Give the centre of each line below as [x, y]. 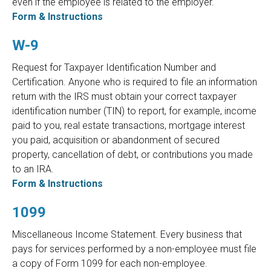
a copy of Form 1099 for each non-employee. [110, 264]
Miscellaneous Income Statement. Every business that [127, 235]
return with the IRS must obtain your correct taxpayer [124, 97]
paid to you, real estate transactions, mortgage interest [129, 126]
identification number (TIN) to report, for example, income [134, 111]
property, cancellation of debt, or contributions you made [132, 155]
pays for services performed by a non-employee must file [134, 249]
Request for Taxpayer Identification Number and [114, 68]
